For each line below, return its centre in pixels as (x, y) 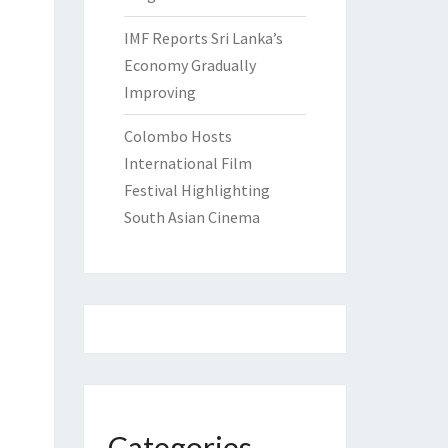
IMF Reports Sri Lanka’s (203, 38)
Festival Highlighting (196, 190)
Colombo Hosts (177, 136)
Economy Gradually (189, 65)
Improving (159, 92)
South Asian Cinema (191, 217)
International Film (187, 163)
